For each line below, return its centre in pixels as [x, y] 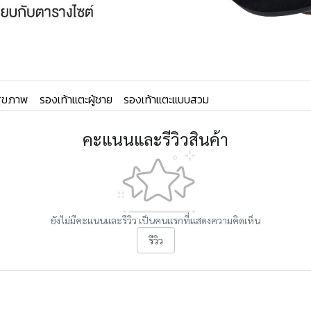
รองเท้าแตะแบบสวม [166, 99]
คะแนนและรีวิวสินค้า [155, 139]
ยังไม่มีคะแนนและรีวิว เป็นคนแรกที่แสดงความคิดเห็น [155, 220]
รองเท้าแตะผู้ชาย [76, 99]
